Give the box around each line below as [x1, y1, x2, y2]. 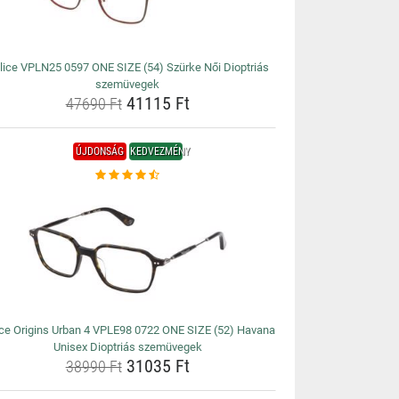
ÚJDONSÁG [75, 145, 124, 158]
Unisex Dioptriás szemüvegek [53, 340, 202, 354]
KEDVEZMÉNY [129, 145, 190, 158]
